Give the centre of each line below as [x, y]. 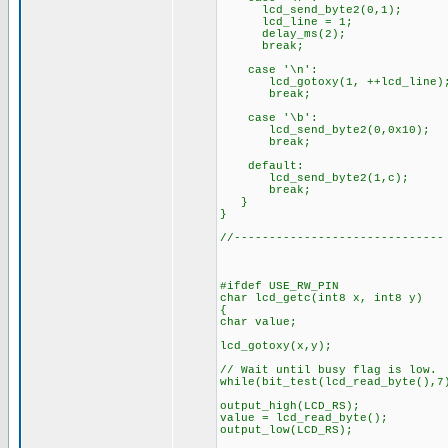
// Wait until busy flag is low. [328, 370]
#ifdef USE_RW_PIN [279, 286]
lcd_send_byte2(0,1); [311, 10]
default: [262, 166]
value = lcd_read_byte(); [304, 418]
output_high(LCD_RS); [290, 406]
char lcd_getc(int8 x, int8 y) [321, 298]
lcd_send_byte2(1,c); [314, 178]
